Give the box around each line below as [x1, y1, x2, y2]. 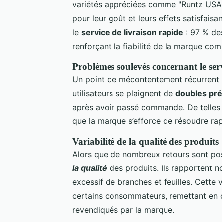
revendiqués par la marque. [72, 204, 174, 215]
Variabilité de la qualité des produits [72, 136, 219, 147]
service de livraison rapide [81, 27, 183, 37]
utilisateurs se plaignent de [72, 88, 175, 98]
